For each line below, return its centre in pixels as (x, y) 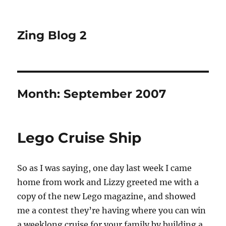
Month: (41, 94)
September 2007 (115, 94)
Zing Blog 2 (52, 35)
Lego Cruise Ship (79, 138)
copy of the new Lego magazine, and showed (107, 196)
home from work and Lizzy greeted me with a (108, 182)
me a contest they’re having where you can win (112, 210)
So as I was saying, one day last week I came (105, 168)
